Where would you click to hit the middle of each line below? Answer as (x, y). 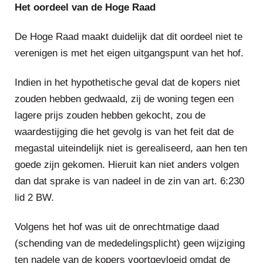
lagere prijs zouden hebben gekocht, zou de (110, 115)
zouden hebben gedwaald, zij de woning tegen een (124, 99)
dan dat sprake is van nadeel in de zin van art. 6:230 (129, 181)
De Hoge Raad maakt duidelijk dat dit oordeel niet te (129, 37)
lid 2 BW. (34, 198)
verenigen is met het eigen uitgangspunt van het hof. (129, 53)
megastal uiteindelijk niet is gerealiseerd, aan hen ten (131, 148)
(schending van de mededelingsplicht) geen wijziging (130, 243)
